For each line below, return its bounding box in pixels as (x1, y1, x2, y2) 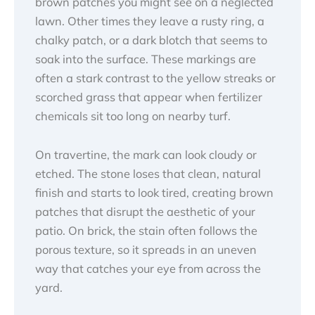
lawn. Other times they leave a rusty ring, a (35, 13, 264, 28)
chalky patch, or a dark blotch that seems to (35, 32, 267, 47)
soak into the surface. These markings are (35, 51, 256, 66)
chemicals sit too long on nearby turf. (35, 108, 231, 123)
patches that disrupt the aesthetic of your (35, 205, 255, 219)
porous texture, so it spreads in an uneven (35, 243, 257, 257)
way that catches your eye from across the (35, 262, 261, 276)
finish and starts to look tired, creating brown (35, 186, 274, 200)
